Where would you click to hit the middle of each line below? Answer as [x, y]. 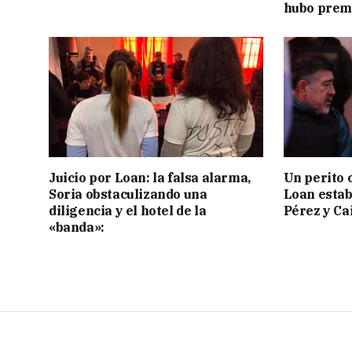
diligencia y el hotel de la [128, 211]
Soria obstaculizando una [128, 194]
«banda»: [77, 227]
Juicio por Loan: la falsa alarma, [150, 178]
